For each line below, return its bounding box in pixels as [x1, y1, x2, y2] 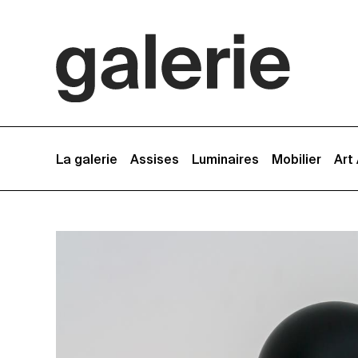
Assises [130, 153, 179, 167]
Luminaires [192, 153, 259, 167]
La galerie [56, 153, 117, 167]
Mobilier [272, 153, 321, 167]
